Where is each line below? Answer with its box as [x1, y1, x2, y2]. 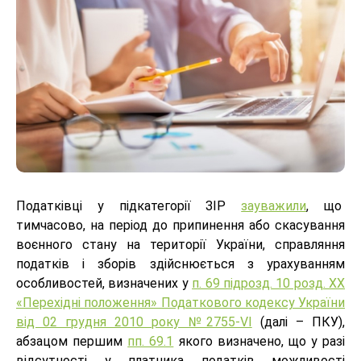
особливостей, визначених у [16, 276, 193, 292]
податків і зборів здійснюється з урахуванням [16, 256, 345, 272]
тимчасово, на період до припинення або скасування [16, 218, 345, 234]
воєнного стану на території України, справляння [16, 237, 345, 253]
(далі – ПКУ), [251, 314, 346, 330]
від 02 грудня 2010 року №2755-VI [16, 314, 252, 330]
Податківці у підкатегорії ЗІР [16, 198, 242, 214]
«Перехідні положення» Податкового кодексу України [16, 295, 345, 311]
